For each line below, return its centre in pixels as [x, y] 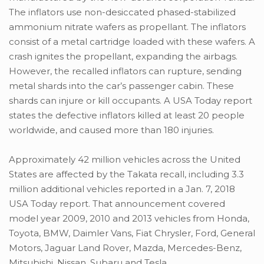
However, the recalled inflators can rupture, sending [125, 71]
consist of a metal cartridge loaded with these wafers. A [132, 42]
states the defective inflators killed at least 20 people [127, 115]
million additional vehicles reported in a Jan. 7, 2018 [122, 189]
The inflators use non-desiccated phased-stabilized [122, 12]
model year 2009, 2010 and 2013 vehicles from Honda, [129, 219]
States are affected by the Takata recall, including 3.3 [126, 174]
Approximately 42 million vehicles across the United [125, 160]
